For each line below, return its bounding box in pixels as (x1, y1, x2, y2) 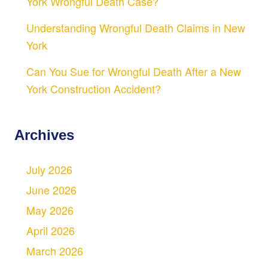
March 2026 (26, 243, 83, 259)
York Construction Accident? (26, 81, 161, 97)
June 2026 (26, 182, 77, 198)
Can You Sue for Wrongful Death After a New (26, 63, 241, 80)
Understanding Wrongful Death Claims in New (26, 20, 245, 36)
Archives (14, 127, 74, 144)
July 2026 (26, 162, 72, 178)
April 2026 (26, 223, 75, 239)
